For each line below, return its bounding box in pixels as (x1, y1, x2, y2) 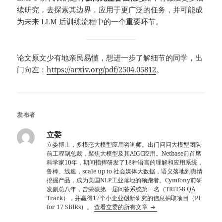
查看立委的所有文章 (94, 203, 150, 212)
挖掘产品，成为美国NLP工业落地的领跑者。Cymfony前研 (47, 176, 203, 185)
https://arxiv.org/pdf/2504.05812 (47, 64, 157, 75)
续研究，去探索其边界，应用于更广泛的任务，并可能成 (17, 4, 203, 15)
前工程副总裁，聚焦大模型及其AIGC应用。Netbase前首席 (47, 149, 202, 158)
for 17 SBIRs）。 (47, 203, 95, 212)
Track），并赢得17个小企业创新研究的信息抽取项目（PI (47, 194, 201, 203)
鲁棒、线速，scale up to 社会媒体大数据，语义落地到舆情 (47, 167, 203, 176)
